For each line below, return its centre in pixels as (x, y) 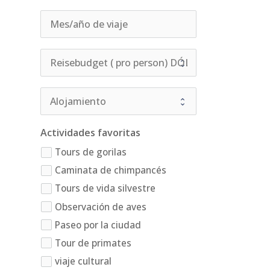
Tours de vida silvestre (105, 189)
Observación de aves (101, 207)
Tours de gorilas (91, 152)
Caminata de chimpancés (111, 171)
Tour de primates (93, 243)
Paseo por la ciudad (98, 225)
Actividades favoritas (91, 132)
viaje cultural (83, 261)
